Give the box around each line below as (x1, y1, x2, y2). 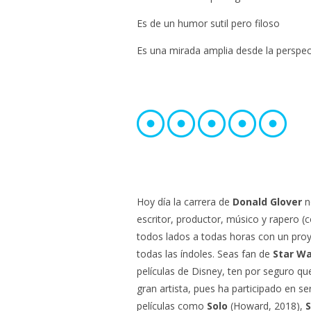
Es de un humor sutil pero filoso (137, 17, 280, 30)
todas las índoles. (137, 247, 217, 260)
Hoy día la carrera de (137, 195, 233, 208)
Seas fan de (217, 247, 273, 260)
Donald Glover (233, 195, 302, 208)
